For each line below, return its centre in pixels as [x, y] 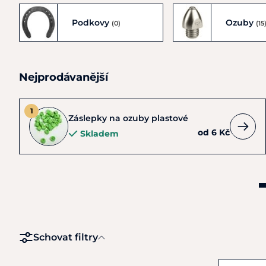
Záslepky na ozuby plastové [128, 118]
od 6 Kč [214, 132]
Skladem [99, 134]
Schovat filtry [66, 237]
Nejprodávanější [64, 77]
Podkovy [92, 22]
